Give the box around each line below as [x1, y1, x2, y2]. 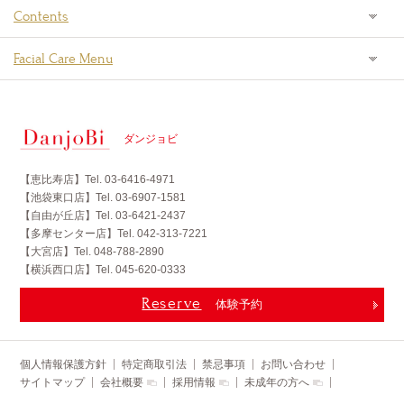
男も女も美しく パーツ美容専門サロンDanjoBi [110, 119, 373, 133]
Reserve [142, 295, 202, 313]
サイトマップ [20, 376, 86, 389]
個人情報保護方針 [20, 358, 107, 371]
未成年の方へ [244, 376, 310, 389]
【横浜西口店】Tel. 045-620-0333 [20, 263, 187, 276]
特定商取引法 [122, 358, 188, 371]
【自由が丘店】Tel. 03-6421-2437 [20, 209, 187, 222]
